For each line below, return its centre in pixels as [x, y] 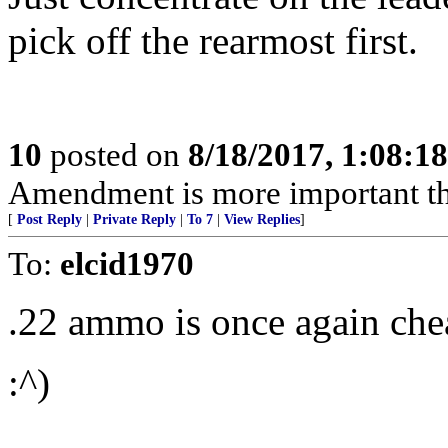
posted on [115, 154]
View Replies [262, 219]
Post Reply [49, 219]
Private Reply [134, 219]
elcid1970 [127, 263]
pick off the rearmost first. [213, 40]
